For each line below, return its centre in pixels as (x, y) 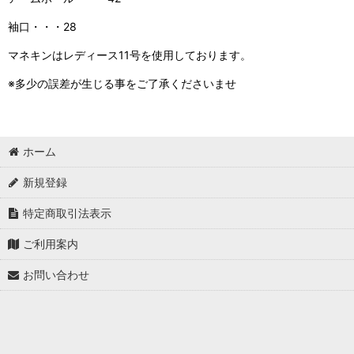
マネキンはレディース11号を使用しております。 (130, 55)
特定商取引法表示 (68, 213)
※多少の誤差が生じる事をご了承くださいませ (124, 84)
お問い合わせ (56, 275)
